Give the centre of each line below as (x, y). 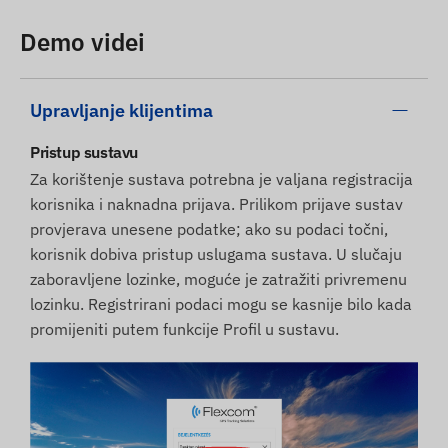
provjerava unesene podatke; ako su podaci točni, (209, 229)
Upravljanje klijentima (121, 111)
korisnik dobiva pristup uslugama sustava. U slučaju (216, 254)
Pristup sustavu (84, 152)
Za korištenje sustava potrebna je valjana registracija (221, 179)
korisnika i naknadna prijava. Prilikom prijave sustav (216, 204)
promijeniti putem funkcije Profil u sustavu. (184, 329)
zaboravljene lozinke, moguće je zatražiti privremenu (218, 279)
